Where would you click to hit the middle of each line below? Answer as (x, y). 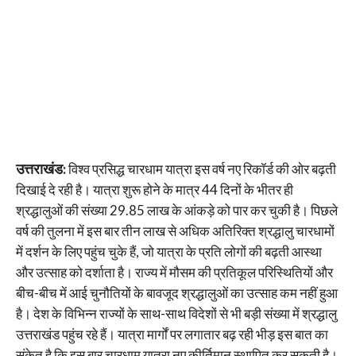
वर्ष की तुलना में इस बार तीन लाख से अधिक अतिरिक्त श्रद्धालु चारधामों (175, 231)
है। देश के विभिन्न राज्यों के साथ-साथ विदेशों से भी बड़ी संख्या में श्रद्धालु (176, 313)
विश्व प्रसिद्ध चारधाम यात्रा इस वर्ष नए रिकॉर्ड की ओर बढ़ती (201, 169)
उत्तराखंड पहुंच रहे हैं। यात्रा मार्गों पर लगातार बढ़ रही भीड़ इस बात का (172, 334)
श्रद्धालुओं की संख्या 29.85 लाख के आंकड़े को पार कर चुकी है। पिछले (176, 210)
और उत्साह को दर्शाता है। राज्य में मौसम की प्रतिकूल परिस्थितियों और (174, 272)
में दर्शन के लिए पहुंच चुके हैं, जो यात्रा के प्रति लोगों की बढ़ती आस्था (168, 252)
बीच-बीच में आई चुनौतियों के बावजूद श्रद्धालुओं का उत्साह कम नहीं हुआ (176, 293)
